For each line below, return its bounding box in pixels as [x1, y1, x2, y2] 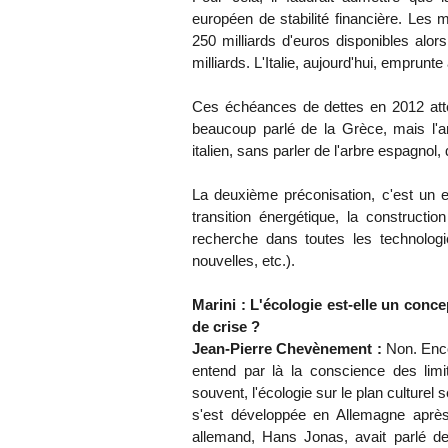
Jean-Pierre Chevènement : [192, 340, 382, 358]
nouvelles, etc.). [192, 252, 295, 270]
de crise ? [192, 318, 260, 336]
